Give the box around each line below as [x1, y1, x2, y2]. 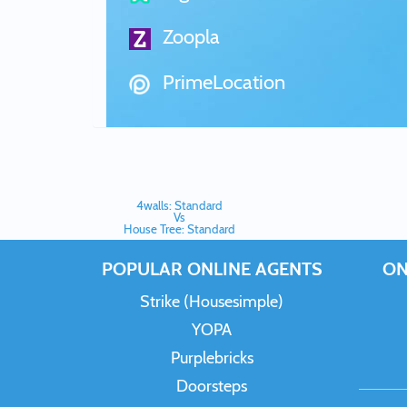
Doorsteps [176, 376, 248, 396]
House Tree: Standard [123, 222, 235, 236]
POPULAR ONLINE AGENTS [101, 258, 323, 280]
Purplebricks [170, 348, 253, 368]
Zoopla [158, 25, 220, 49]
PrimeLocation [157, 70, 285, 94]
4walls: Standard [135, 198, 223, 213]
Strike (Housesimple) [140, 292, 284, 312]
